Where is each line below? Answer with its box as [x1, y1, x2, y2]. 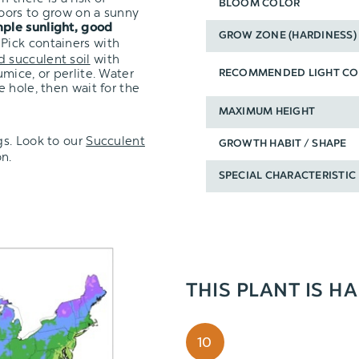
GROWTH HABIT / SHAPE [218, 139, 347, 150]
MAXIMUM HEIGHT [218, 107, 316, 118]
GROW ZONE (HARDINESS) [218, 30, 357, 42]
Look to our [12, 133, 87, 148]
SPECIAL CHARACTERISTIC [218, 171, 357, 182]
